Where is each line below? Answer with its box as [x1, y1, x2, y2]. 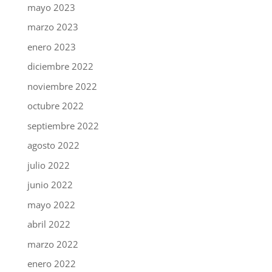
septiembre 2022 [27, 119, 99, 132]
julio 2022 [27, 158, 70, 171]
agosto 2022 [27, 139, 80, 152]
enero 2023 [27, 40, 76, 53]
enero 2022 [27, 257, 76, 270]
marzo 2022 [27, 237, 78, 250]
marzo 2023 [27, 21, 78, 33]
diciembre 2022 [27, 60, 93, 73]
